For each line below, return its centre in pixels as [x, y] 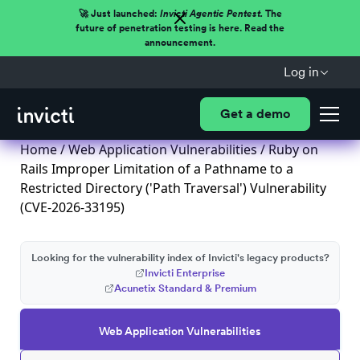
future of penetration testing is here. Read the [180, 28]
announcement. [180, 43]
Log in [301, 72]
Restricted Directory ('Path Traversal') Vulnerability [173, 188]
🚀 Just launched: [119, 14]
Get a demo [255, 114]
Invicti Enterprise [185, 273]
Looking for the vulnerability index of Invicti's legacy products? [180, 258]
